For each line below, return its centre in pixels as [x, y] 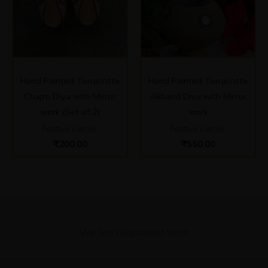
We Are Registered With [134, 232]
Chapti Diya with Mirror [70, 96]
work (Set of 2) [70, 112]
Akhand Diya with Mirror [198, 96]
